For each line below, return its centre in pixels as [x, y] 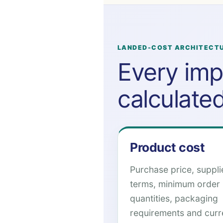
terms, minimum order [175, 184]
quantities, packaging [174, 198]
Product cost [167, 147]
